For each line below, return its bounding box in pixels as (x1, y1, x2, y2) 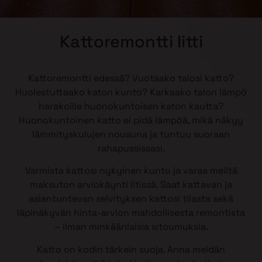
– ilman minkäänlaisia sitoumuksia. (54, 220, 208, 233)
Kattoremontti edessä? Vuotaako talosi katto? (28, 72, 234, 84)
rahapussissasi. (97, 142, 165, 154)
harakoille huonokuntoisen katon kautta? (39, 100, 223, 112)
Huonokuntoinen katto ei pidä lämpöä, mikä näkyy (19, 114, 243, 126)
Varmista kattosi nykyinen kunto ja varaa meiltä (25, 164, 237, 177)
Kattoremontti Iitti (59, 30, 203, 52)
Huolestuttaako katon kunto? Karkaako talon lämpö (15, 86, 247, 98)
